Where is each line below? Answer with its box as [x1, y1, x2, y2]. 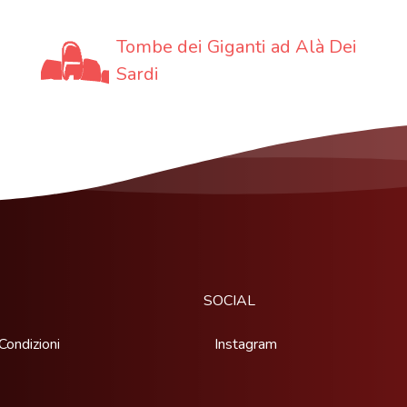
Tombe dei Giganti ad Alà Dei [115, 34, 357, 59]
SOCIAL [203, 290, 255, 311]
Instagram [214, 333, 277, 354]
